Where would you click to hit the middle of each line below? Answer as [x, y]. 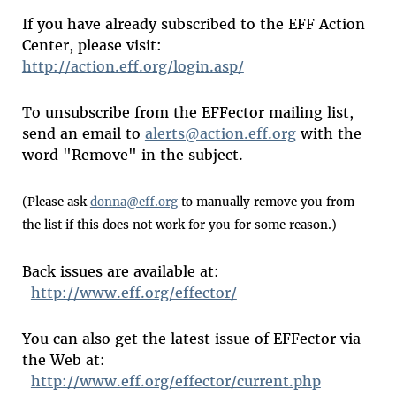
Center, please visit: [91, 46]
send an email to [83, 134]
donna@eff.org [133, 202]
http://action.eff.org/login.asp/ [133, 67]
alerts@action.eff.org [220, 134]
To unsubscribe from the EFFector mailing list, [187, 113]
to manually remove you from [266, 202]
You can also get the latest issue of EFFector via [191, 339]
